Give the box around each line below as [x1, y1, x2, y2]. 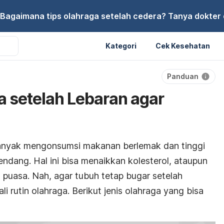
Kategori [105, 41, 136, 50]
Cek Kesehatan [155, 41, 210, 50]
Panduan [167, 72, 198, 80]
